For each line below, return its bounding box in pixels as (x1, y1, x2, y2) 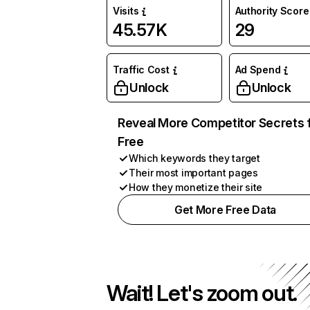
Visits (113, 5, 139, 17)
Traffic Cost (113, 64, 170, 75)
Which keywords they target (129, 152, 260, 164)
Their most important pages (129, 167, 258, 179)
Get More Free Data (174, 203, 277, 217)
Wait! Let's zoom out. (107, 280, 298, 307)
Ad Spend (235, 64, 281, 75)
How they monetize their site (129, 181, 263, 193)
